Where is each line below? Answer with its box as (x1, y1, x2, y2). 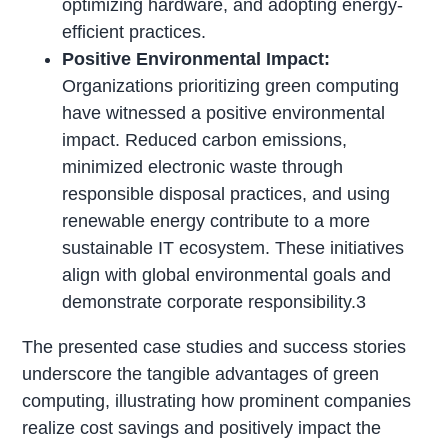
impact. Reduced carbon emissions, (62, 130, 348, 151)
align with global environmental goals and (62, 265, 392, 286)
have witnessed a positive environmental (62, 103, 386, 124)
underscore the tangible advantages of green (22, 364, 380, 385)
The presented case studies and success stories (22, 337, 407, 358)
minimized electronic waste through (62, 157, 344, 178)
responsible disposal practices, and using (62, 184, 391, 205)
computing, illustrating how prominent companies (22, 391, 412, 412)
